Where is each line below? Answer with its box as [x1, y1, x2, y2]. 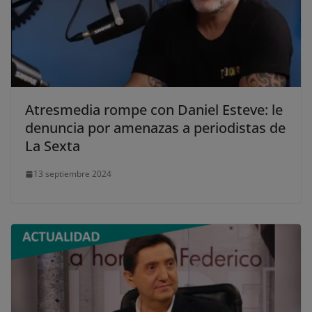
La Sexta [25, 136, 80, 156]
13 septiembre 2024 [33, 168, 111, 180]
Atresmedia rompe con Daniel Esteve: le [25, 100, 283, 120]
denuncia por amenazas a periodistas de [25, 118, 286, 138]
